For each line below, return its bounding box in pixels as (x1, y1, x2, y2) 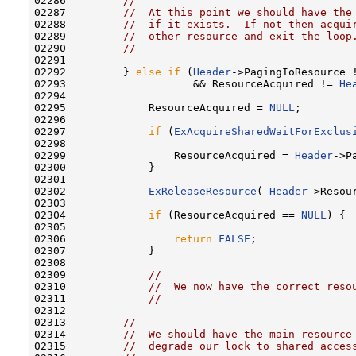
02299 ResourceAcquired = (34, 149, 295, 161)
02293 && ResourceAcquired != (34, 77, 339, 90)
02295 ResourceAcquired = (34, 101, 269, 114)
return (174, 232, 212, 245)
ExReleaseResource (149, 184, 257, 197)
